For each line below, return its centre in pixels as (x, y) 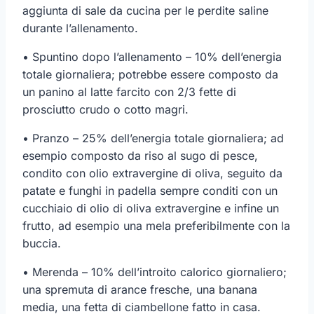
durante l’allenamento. (80, 28)
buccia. (42, 243)
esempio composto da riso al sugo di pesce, (140, 155)
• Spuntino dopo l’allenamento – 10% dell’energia (152, 56)
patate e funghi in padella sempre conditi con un (150, 190)
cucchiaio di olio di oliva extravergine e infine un (151, 208)
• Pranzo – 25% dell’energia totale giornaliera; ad (153, 138)
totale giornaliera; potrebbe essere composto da (150, 74)
